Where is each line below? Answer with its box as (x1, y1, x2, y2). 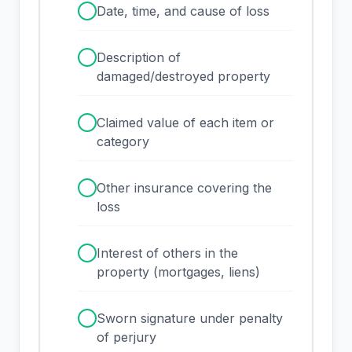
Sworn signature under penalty (97, 310, 283, 327)
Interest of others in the (97, 245, 238, 262)
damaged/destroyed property (97, 68, 270, 85)
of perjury (97, 329, 156, 346)
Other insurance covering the (97, 180, 272, 196)
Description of (97, 49, 181, 66)
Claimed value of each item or (97, 115, 274, 131)
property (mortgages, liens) (97, 264, 260, 280)
